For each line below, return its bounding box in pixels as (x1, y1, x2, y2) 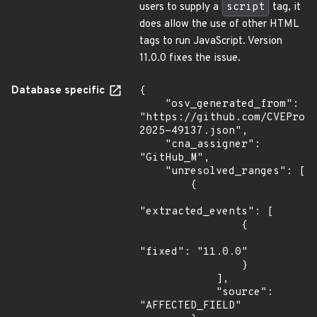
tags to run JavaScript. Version (139, 35, 282, 48)
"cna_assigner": (139, 138, 165, 151)
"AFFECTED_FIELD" (139, 299, 241, 313)
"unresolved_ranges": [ (139, 165, 165, 178)
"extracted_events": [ (139, 205, 273, 219)
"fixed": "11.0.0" (139, 246, 248, 259)
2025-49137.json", (139, 125, 248, 138)
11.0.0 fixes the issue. (139, 52, 241, 65)
